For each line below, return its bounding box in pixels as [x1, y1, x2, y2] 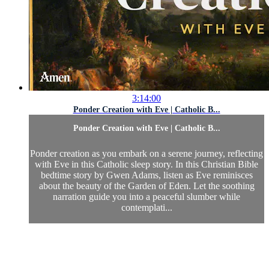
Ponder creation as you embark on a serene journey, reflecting [30, 148, 263, 159]
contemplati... [121, 202, 172, 213]
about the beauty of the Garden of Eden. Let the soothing [38, 181, 255, 192]
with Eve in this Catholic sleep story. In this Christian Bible [35, 159, 258, 170]
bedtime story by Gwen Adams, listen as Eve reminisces [40, 170, 253, 181]
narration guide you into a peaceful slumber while [53, 192, 240, 202]
